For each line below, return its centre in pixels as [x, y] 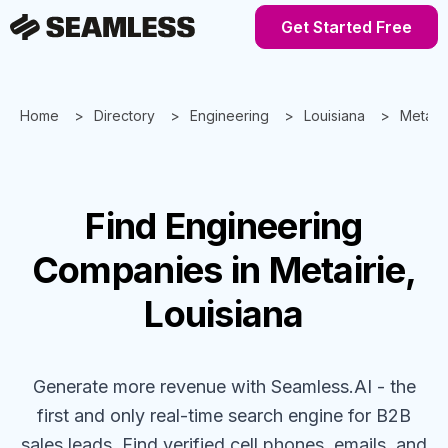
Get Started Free [346, 27]
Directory [124, 115]
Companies [127, 270]
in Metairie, [323, 270]
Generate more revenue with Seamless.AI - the [224, 386]
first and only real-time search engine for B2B [224, 415]
